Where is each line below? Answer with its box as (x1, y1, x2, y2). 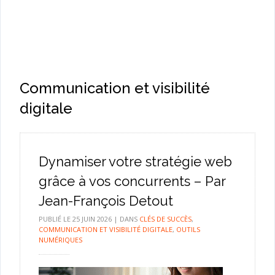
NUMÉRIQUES (38, 235, 82, 245)
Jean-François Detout (38, 193, 173, 209)
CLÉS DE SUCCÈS (139, 214, 192, 224)
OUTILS (176, 225, 200, 234)
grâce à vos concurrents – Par (38, 173, 225, 190)
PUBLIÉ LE (38, 214, 72, 224)
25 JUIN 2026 (72, 214, 112, 224)
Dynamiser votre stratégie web (38, 153, 232, 170)
